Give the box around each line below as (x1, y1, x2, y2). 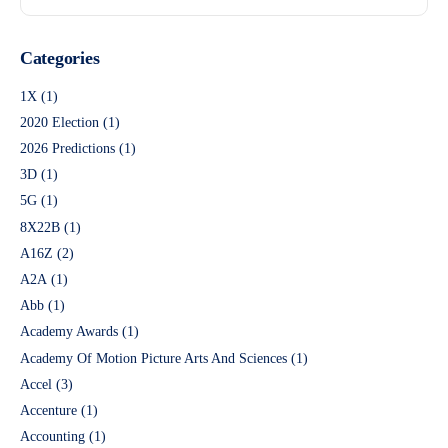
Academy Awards (20, 324, 118, 340)
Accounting (20, 429, 85, 445)
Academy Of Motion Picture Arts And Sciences (20, 350, 287, 366)
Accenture (20, 402, 77, 418)
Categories (20, 47, 100, 68)
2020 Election (20, 114, 99, 130)
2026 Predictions (20, 141, 115, 157)
